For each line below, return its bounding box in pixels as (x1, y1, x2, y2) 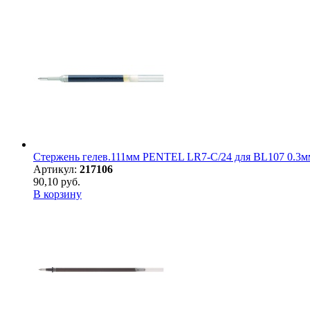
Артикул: (33, 163, 80, 176)
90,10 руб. (33, 176, 80, 188)
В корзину (33, 188, 82, 201)
